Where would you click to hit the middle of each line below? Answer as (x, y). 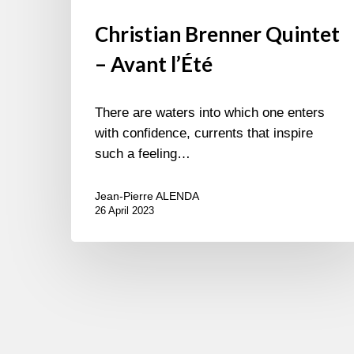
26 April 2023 (124, 211)
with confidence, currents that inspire (204, 134)
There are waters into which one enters (210, 113)
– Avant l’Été (154, 64)
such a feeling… (143, 154)
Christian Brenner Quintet (217, 34)
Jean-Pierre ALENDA (147, 196)
